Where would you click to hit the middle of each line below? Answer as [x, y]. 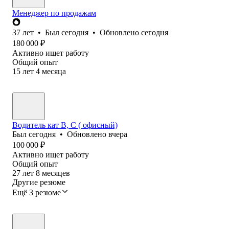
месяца [54, 71]
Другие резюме [39, 182]
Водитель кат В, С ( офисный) [65, 125]
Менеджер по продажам [54, 13]
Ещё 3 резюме [37, 192]
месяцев [56, 173]
